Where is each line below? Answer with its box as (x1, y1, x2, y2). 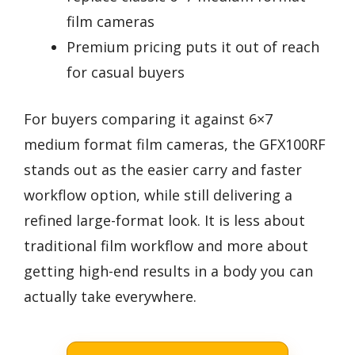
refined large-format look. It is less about (24, 211, 305, 231)
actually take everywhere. (24, 287, 197, 307)
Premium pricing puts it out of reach (67, 37, 319, 57)
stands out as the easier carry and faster (24, 160, 302, 180)
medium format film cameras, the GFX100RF (24, 135, 326, 155)
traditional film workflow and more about (24, 236, 308, 256)
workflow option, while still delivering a (24, 185, 292, 205)
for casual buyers (67, 63, 185, 82)
